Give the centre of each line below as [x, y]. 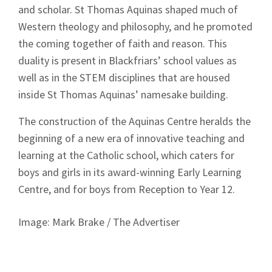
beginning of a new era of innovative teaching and [131, 138]
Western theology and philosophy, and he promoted [135, 27]
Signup [72, 113]
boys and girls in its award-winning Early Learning [130, 172]
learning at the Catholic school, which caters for [126, 155]
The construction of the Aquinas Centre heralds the [134, 121]
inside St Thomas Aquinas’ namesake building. [123, 95]
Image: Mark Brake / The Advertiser [99, 222]
